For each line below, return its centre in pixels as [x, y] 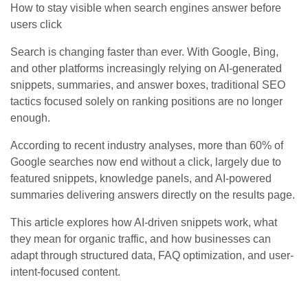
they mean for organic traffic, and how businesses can [141, 239]
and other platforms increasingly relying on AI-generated [146, 68]
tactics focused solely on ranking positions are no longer [146, 101]
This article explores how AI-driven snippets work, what [144, 222]
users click [36, 24]
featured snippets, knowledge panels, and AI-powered [141, 178]
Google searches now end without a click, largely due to [146, 162]
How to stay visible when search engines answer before [146, 8]
